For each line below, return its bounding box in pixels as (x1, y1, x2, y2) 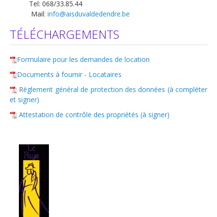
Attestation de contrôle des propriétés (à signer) (19, 109, 170, 119)
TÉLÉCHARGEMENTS (10, 26, 119, 42)
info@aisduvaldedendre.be (47, 9, 130, 18)
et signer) (10, 94, 39, 104)
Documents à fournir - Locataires (17, 69, 122, 79)
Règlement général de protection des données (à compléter (19, 84, 207, 94)
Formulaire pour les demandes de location (17, 54, 150, 64)
